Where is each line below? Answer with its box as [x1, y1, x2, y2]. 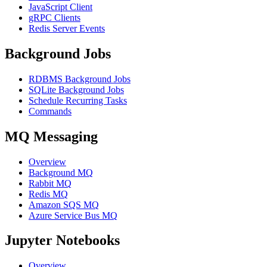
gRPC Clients [29, 12, 80, 23]
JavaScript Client [29, 1, 92, 12]
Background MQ [29, 167, 93, 178]
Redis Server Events [29, 23, 105, 33]
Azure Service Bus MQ [29, 210, 117, 221]
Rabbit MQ [29, 178, 72, 188]
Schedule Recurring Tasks [29, 95, 127, 105]
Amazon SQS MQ [29, 199, 99, 210]
